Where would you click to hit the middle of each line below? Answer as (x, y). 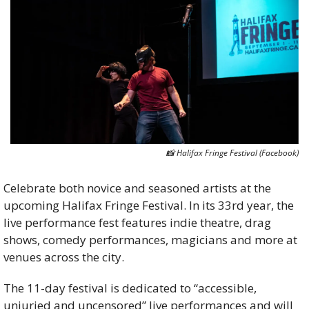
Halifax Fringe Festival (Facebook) (237, 152)
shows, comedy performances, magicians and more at (150, 239)
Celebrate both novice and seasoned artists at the (137, 188)
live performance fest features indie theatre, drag (137, 222)
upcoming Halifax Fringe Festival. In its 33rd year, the (149, 205)
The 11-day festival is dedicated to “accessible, (130, 288)
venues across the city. (65, 257)
